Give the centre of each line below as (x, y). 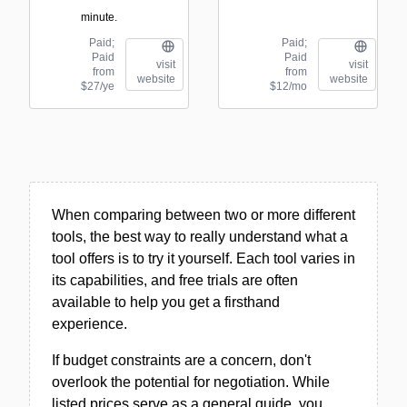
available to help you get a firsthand (166, 302)
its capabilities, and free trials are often (175, 280)
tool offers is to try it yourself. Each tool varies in (203, 258)
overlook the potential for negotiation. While (191, 382)
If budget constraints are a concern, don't (181, 360)
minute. (99, 17)
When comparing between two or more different (203, 215)
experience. (89, 324)
